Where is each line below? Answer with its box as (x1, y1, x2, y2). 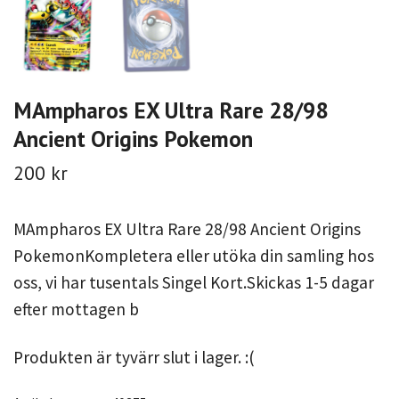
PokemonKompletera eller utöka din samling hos (13, 244, 374, 266)
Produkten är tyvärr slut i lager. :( (13, 346, 255, 368)
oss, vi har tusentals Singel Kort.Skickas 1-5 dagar (13, 271, 374, 293)
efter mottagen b (13, 297, 139, 320)
